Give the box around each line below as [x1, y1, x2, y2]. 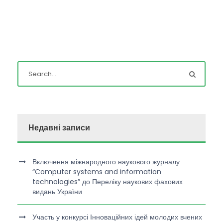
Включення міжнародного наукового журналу [32, 157, 180, 167]
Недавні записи [28, 122, 90, 134]
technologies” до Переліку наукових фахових [32, 177, 183, 187]
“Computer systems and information [32, 167, 161, 177]
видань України [32, 187, 82, 197]
